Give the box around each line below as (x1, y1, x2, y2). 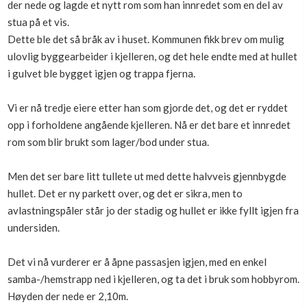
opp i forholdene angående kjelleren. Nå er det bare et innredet (8, 119, 291, 131)
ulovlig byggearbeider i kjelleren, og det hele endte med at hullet (8, 50, 297, 62)
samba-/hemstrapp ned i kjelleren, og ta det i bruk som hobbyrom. (8, 273, 299, 285)
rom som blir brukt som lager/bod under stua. (8, 136, 209, 148)
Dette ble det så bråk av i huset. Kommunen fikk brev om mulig (8, 33, 284, 45)
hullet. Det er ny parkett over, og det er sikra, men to (8, 187, 243, 199)
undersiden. (8, 221, 60, 234)
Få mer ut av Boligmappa (27, 23, 130, 35)
